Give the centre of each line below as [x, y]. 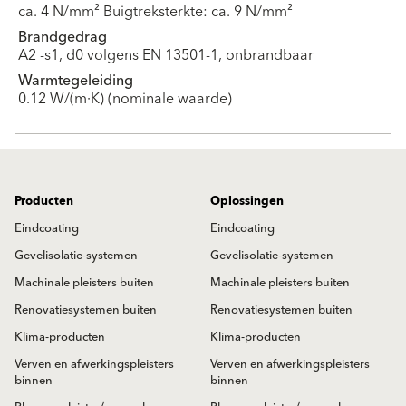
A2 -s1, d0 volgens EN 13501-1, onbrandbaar [166, 55]
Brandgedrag [63, 37]
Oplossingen [247, 201]
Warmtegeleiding [76, 80]
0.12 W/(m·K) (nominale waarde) [125, 98]
